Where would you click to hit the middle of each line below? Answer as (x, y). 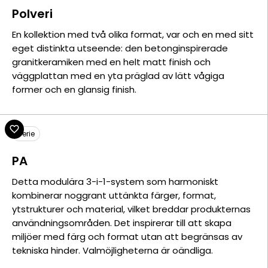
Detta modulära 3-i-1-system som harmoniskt (115, 182)
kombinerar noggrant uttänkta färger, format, (114, 195)
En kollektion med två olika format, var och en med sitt (133, 34)
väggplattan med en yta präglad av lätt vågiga (118, 76)
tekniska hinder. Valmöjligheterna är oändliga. (112, 250)
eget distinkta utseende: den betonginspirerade (120, 48)
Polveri (32, 14)
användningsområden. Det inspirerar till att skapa (122, 223)
